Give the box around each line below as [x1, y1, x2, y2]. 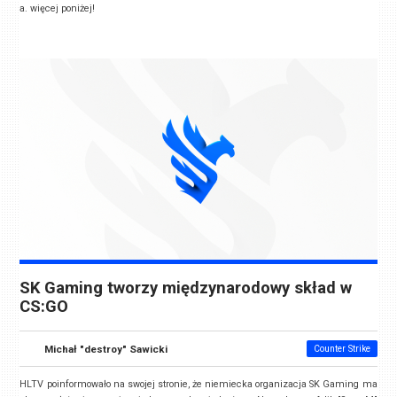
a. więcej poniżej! [19, 3, 96, 15]
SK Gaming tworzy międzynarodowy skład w [19, 277, 353, 298]
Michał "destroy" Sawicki [44, 342, 168, 355]
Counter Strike [313, 343, 370, 354]
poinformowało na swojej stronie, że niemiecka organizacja [46, 378, 310, 390]
